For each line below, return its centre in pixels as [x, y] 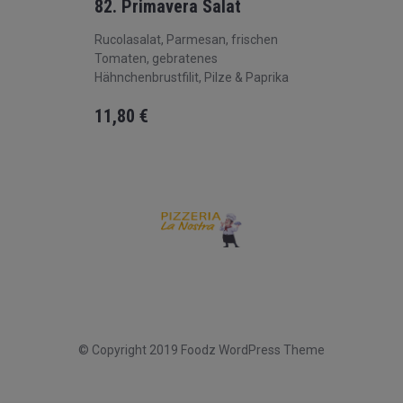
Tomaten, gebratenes [156, 58]
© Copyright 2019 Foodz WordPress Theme [201, 349]
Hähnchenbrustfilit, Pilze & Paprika [192, 77]
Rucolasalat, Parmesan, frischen [186, 40]
